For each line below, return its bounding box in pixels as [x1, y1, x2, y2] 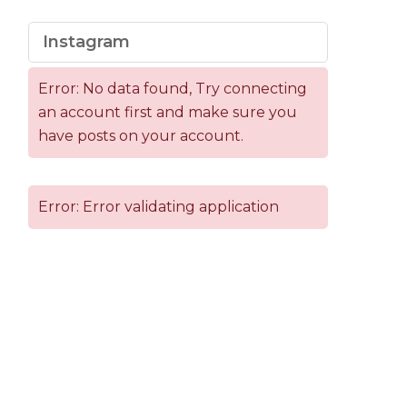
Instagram [43, 31, 130, 52]
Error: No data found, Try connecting [38, 79, 307, 97]
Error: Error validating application [38, 197, 279, 215]
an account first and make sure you [38, 103, 297, 121]
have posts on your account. [38, 126, 243, 144]
